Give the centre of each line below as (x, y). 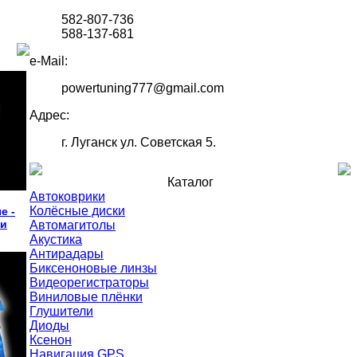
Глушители (61, 311)
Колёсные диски (77, 211)
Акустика (56, 239)
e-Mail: (49, 61)
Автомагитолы (73, 225)
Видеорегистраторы (89, 282)
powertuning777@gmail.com (143, 88)
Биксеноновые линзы (93, 268)
